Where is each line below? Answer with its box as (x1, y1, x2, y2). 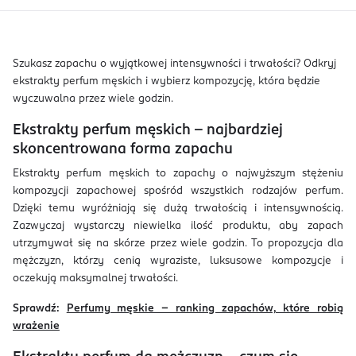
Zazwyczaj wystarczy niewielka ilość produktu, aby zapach (13, 221, 343, 231)
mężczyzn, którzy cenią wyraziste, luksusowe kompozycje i (13, 256, 343, 266)
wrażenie (13, 321, 60, 331)
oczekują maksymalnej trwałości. (13, 273, 178, 284)
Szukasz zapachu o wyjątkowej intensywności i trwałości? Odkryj (13, 59, 336, 69)
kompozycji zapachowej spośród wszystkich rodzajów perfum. (13, 186, 343, 196)
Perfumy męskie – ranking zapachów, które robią (66, 304, 344, 314)
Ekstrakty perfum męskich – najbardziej (13, 123, 283, 137)
